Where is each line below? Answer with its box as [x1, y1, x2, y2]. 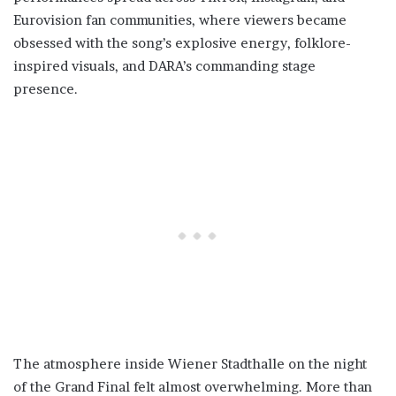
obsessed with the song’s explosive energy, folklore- [13, 34, 351, 51]
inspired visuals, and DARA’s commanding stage [13, 57, 316, 74]
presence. [13, 80, 78, 97]
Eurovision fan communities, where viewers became [13, 11, 346, 28]
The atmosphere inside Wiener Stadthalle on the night [13, 355, 367, 372]
